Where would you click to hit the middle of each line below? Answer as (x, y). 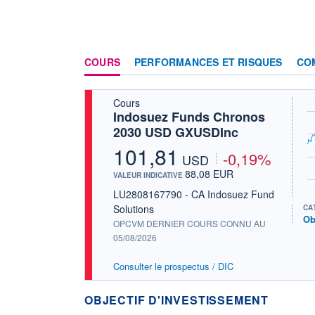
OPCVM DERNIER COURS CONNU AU (189, 223)
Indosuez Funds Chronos (189, 116)
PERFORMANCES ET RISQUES (208, 62)
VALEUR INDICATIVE (149, 175)
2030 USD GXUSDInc (176, 132)
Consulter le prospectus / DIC (173, 266)
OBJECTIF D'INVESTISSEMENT (176, 300)
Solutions (134, 208)
